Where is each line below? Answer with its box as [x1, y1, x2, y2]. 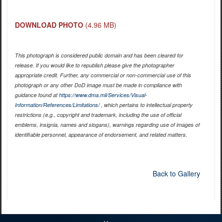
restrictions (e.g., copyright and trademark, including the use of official [14, 111, 181, 119]
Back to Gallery [152, 168, 200, 179]
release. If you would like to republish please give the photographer [14, 61, 174, 69]
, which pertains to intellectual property [99, 101, 193, 109]
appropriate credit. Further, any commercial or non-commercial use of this [14, 71, 191, 79]
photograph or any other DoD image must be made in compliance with [14, 81, 182, 89]
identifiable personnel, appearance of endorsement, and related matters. [14, 131, 187, 139]
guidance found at [14, 91, 59, 99]
